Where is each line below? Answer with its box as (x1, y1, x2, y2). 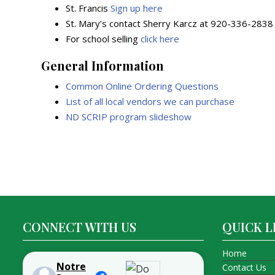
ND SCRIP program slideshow (66, 110, 192, 123)
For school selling (66, 33, 141, 45)
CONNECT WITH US (23, 219, 136, 235)
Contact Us (222, 261, 266, 273)
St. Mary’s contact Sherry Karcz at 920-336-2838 (66, 17, 274, 29)
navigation (41, 175, 114, 195)
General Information (41, 57, 165, 74)
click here (141, 33, 180, 45)
